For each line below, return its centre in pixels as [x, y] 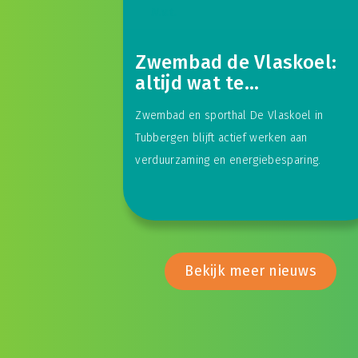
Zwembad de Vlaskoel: [236, 62]
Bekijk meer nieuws [251, 270]
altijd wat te [190, 83]
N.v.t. [165, 12]
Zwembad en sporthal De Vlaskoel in [229, 115]
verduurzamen [200, 103]
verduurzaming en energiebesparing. [230, 160]
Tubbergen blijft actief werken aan [221, 137]
